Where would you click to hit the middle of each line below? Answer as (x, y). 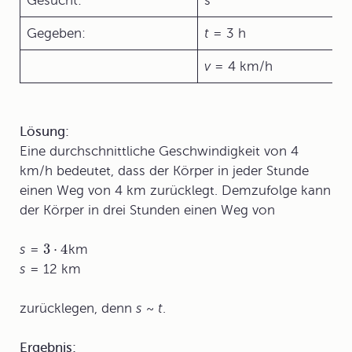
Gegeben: (56, 33)
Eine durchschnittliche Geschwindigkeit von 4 (159, 151)
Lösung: (44, 132)
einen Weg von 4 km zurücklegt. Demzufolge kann (175, 191)
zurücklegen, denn (78, 308)
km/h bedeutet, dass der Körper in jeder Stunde (164, 171)
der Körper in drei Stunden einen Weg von (147, 210)
